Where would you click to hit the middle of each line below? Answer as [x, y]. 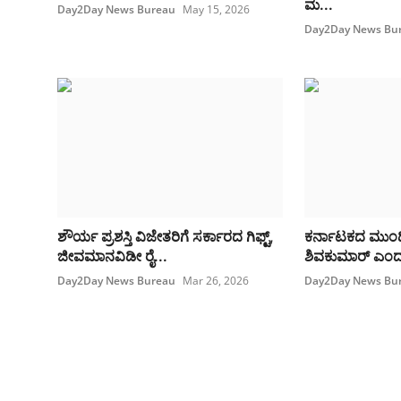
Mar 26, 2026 [216, 281]
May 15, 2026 [216, 10]
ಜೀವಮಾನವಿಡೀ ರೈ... [112, 256]
